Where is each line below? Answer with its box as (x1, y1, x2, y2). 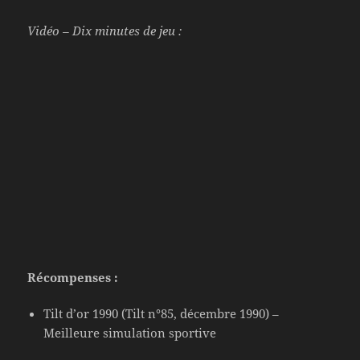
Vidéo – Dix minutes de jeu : (27, 22, 182, 39)
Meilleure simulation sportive (43, 324, 217, 341)
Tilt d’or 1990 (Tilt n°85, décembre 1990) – (43, 305, 280, 321)
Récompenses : (27, 268, 119, 285)
